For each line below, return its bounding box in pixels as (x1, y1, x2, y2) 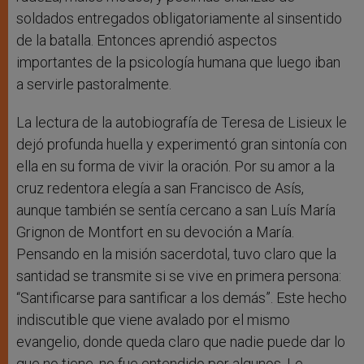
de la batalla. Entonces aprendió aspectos (16, 31, 277, 49)
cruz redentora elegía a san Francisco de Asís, (16, 179, 304, 197)
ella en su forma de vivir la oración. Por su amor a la (16, 157, 335, 175)
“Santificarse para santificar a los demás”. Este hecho (16, 288, 347, 306)
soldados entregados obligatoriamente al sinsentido (16, 9, 342, 27)
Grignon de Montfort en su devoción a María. (16, 223, 294, 240)
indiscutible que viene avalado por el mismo (16, 310, 290, 328)
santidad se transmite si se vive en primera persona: (16, 266, 341, 284)
